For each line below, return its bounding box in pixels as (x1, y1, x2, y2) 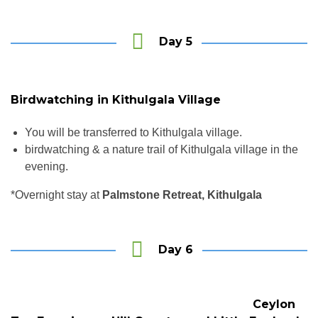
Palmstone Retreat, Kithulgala (102, 188, 262, 201)
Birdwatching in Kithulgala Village (11, 93, 221, 107)
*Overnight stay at (11, 188, 102, 201)
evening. (25, 160, 68, 172)
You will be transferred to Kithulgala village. (25, 126, 242, 138)
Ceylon (253, 297, 295, 311)
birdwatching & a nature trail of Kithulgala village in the (25, 143, 298, 155)
